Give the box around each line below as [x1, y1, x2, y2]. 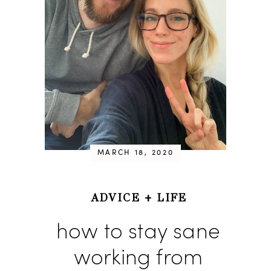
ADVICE [90, 191, 140, 205]
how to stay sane [56, 223, 220, 244]
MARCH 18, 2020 [97, 149, 174, 157]
